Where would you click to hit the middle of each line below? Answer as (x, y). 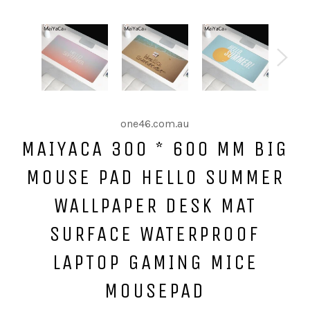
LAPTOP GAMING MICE (155, 262)
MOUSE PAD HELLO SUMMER (155, 177)
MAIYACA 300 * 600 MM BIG (155, 149)
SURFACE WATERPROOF (155, 234)
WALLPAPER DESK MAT (155, 206)
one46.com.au (155, 124)
